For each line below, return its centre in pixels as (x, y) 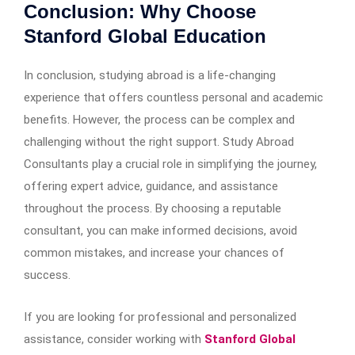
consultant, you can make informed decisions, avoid (160, 231)
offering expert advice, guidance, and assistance (151, 187)
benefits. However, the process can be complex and (159, 120)
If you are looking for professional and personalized (160, 317)
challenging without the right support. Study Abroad (159, 142)
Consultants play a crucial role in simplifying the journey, (170, 164)
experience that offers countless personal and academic (174, 98)
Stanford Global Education (145, 36)
